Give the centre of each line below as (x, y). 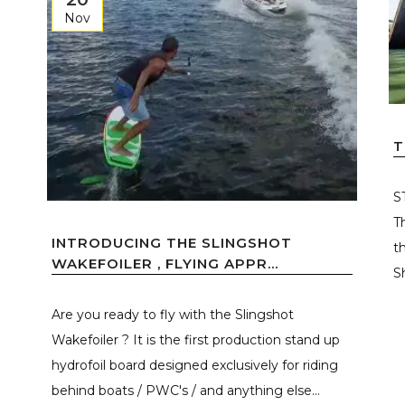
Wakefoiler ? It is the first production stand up (196, 339)
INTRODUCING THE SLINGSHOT (172, 242)
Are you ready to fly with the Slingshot (173, 314)
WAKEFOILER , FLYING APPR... (165, 263)
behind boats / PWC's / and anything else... (186, 390)
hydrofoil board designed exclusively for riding (195, 365)
